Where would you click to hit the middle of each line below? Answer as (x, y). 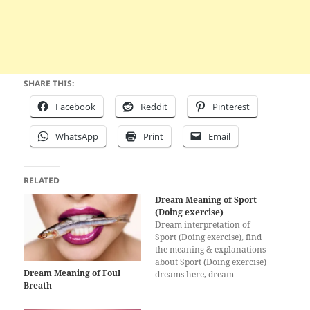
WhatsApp (77, 136)
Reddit (154, 106)
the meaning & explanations (210, 249)
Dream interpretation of (202, 224)
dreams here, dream (194, 274)
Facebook (76, 106)
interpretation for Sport (202, 286)
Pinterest (231, 106)
